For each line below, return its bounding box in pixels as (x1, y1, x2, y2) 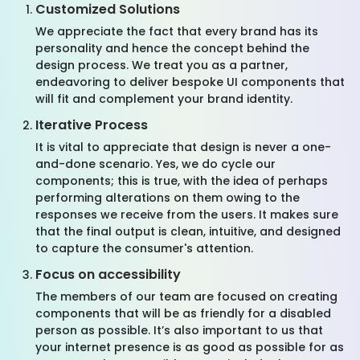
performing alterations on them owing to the (35, 190, 300, 206)
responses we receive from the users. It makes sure (35, 207, 338, 223)
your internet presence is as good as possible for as (35, 339, 344, 355)
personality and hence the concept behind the (35, 40, 309, 56)
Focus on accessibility (35, 265, 181, 284)
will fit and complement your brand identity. (35, 91, 292, 107)
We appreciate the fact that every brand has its (35, 23, 318, 39)
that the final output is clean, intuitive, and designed (35, 223, 341, 239)
